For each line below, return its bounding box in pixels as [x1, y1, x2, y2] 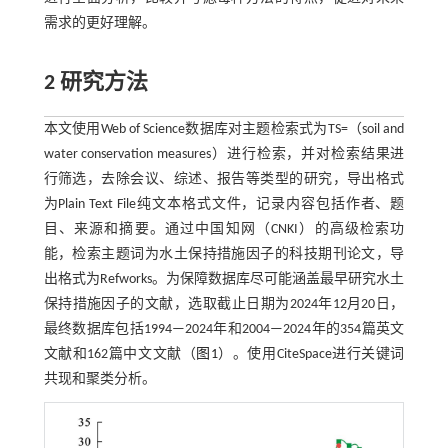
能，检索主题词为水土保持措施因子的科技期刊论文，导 [43, 247, 405, 263]
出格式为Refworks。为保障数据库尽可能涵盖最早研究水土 [43, 272, 405, 288]
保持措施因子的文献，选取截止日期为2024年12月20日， [43, 297, 405, 313]
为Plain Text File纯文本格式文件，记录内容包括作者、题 [43, 197, 405, 213]
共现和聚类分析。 [43, 372, 156, 388]
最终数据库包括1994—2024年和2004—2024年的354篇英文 [43, 322, 405, 338]
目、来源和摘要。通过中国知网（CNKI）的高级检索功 [43, 222, 405, 238]
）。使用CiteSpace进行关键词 [217, 347, 405, 363]
